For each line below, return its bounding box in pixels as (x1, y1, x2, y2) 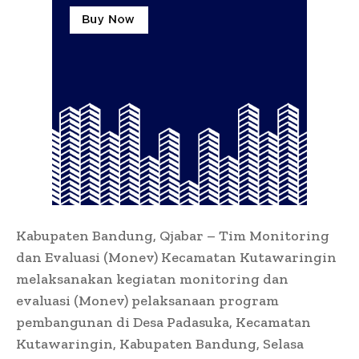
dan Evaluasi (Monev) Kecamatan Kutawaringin (16, 248, 337, 266)
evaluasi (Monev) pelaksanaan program (16, 291, 279, 309)
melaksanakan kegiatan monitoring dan (16, 269, 288, 288)
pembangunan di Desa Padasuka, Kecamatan (16, 313, 311, 331)
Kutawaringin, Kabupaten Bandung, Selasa (16, 334, 304, 353)
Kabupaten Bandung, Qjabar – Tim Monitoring (16, 226, 329, 244)
